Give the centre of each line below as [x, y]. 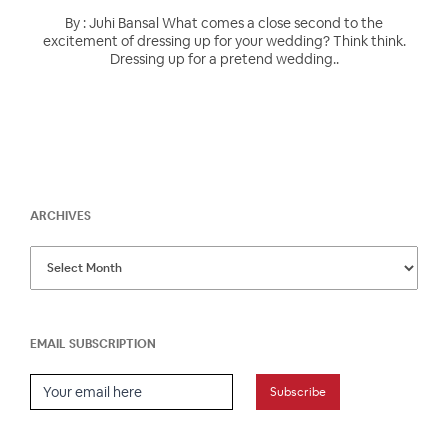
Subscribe [298, 391]
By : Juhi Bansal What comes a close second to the [224, 22]
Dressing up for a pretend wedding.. [224, 58]
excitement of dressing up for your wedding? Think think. [224, 40]
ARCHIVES [60, 215]
